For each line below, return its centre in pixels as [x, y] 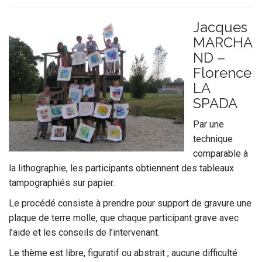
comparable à [220, 154]
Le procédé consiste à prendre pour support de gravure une [130, 203]
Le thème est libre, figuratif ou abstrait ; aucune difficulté [123, 253]
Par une [208, 124]
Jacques [220, 27]
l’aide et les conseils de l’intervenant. [84, 232]
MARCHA [223, 42]
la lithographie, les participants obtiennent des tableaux [121, 168]
